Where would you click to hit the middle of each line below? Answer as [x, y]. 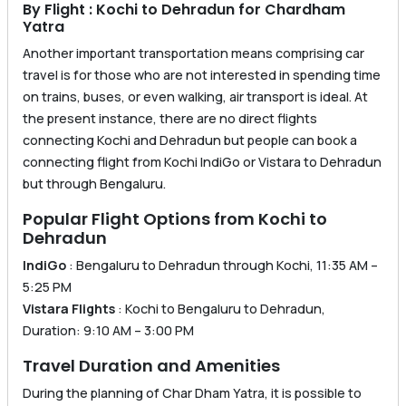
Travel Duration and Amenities [151, 366]
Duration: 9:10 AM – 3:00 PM [108, 331]
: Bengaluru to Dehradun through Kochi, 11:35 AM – [222, 266]
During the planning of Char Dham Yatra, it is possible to [192, 393]
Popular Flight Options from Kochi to [175, 219]
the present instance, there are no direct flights [170, 119]
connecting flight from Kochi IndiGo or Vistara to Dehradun [202, 162]
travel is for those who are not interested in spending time [202, 75]
